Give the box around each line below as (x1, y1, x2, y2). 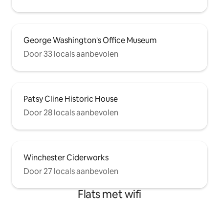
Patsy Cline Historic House (23, 94, 118, 105)
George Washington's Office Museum (23, 35, 156, 46)
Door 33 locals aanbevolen (23, 49, 118, 60)
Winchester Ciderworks (23, 153, 109, 163)
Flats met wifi (78, 187, 141, 202)
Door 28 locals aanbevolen (23, 108, 118, 118)
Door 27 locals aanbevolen (23, 166, 118, 177)
